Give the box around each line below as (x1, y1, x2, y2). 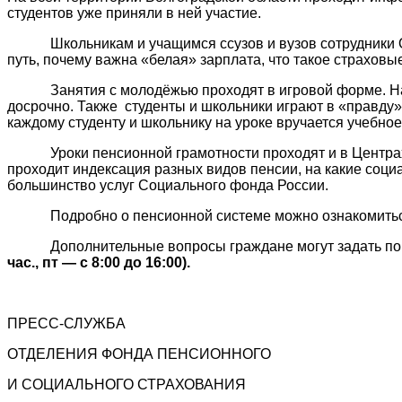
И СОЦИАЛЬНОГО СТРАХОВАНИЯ (7, 377, 246, 392)
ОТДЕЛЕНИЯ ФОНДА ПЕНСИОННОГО (7, 346, 271, 362)
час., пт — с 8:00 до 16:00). (7, 255, 190, 270)
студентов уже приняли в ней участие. (7, 5, 261, 21)
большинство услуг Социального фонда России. (7, 178, 328, 193)
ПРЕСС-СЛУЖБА (7, 316, 126, 331)
